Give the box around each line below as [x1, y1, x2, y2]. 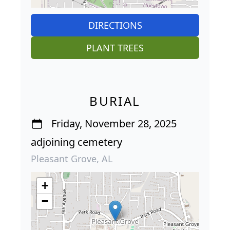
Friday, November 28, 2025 [51, 116, 177, 130]
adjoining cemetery [31, 135, 122, 149]
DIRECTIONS [88, 18, 142, 31]
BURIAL [89, 92, 141, 109]
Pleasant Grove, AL [31, 152, 112, 165]
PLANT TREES [86, 41, 144, 54]
